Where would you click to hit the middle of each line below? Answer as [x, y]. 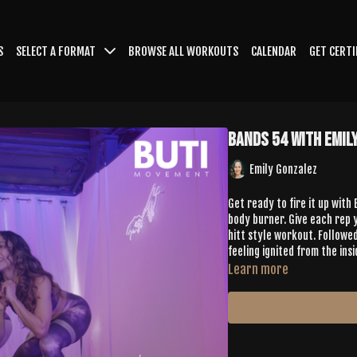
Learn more [258, 269]
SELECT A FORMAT [57, 51]
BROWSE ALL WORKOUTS [183, 51]
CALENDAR [274, 51]
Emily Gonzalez [283, 169]
